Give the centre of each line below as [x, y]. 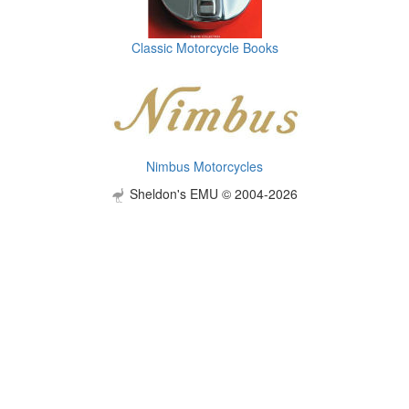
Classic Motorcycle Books [204, 48]
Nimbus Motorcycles [204, 167]
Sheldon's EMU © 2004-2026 [212, 194]
